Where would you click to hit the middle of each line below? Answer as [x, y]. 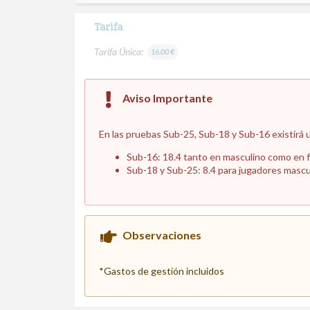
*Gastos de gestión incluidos [161, 271]
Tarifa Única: [120, 51]
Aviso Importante [168, 98]
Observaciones [162, 235]
